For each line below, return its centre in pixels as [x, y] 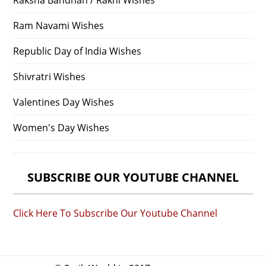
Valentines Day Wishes [64, 102]
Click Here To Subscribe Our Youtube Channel [115, 213]
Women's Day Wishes [61, 127]
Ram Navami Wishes [59, 25]
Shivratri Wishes [50, 76]
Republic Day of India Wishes [77, 51]
